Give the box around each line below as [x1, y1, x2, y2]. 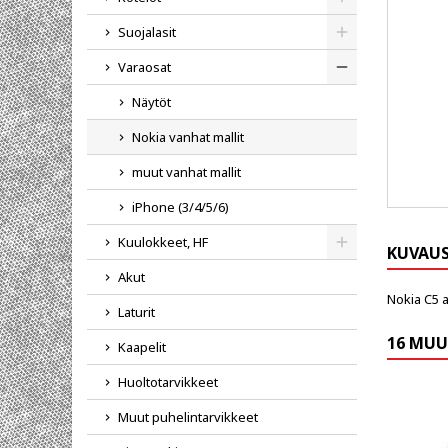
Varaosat [118, 58, 171, 76]
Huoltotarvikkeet [118, 373, 218, 391]
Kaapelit [118, 338, 166, 356]
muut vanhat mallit [132, 163, 241, 181]
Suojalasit [118, 23, 176, 41]
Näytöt [132, 93, 171, 111]
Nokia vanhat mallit [132, 128, 244, 146]
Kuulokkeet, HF [118, 233, 208, 251]
